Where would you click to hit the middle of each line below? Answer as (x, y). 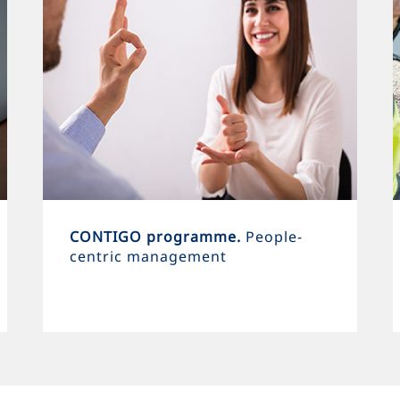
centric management (148, 256)
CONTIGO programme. (158, 237)
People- (274, 237)
